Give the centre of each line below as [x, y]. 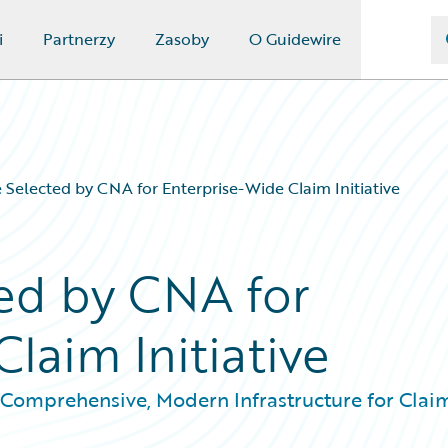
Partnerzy [78, 39]
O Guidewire [294, 39]
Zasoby [181, 39]
